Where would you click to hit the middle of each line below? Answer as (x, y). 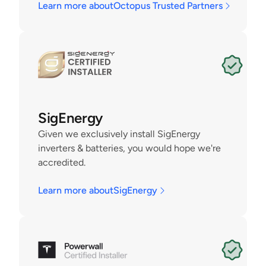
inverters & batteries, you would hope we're (129, 148)
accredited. (63, 162)
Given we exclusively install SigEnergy (119, 134)
